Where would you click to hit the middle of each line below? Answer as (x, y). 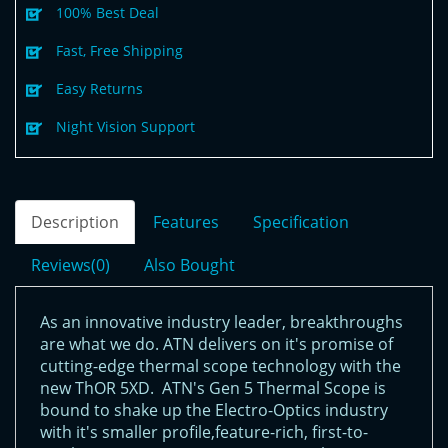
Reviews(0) (70, 265)
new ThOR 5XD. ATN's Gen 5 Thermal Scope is (213, 388)
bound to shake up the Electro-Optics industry (214, 410)
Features (186, 222)
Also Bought (189, 265)
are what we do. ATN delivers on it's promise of (216, 344)
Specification (301, 222)
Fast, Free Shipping (119, 51)
